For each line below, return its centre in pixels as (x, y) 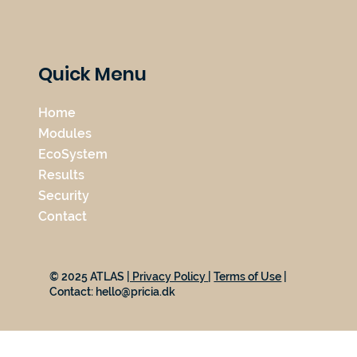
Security (63, 196)
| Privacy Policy (168, 276)
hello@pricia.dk (136, 291)
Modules (65, 134)
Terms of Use (248, 276)
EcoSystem (73, 155)
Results (61, 175)
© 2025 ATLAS (88, 276)
